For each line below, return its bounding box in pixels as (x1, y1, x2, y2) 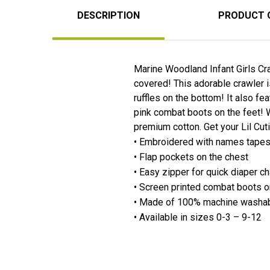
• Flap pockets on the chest (134, 151, 251, 163)
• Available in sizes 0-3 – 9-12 (134, 211, 262, 223)
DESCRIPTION (77, 9, 140, 21)
